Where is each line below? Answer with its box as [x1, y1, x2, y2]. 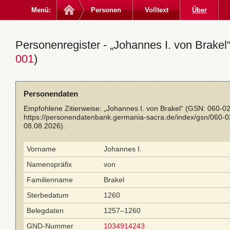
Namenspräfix [27, 160, 72, 168]
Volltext [145, 6, 168, 14]
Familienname [27, 176, 73, 184]
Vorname [27, 145, 56, 153]
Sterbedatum [27, 191, 69, 199]
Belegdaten [27, 206, 64, 215]
